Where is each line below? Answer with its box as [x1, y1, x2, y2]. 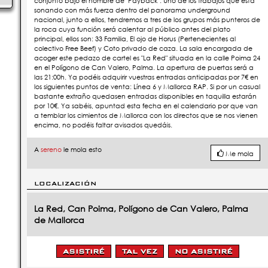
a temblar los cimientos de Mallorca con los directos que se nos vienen [34, 111, 258, 121]
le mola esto [62, 145, 102, 155]
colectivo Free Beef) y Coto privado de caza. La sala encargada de [34, 44, 252, 54]
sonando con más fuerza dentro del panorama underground [34, 5, 230, 16]
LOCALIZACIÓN [33, 179, 96, 187]
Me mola [224, 149, 254, 159]
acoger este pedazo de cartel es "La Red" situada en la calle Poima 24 [34, 53, 260, 63]
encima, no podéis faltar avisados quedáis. [34, 120, 172, 130]
